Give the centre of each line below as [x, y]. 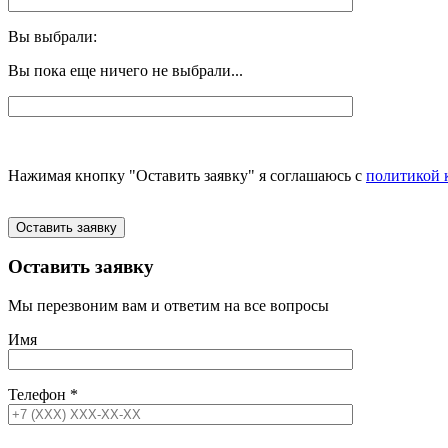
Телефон [39, 395]
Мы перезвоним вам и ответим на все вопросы [168, 306]
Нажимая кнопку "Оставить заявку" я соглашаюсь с [187, 175]
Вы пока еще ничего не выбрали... [125, 70]
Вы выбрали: [52, 36]
